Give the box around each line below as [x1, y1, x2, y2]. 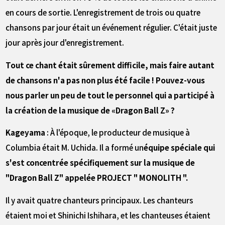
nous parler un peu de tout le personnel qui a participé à [6, 89, 215, 100]
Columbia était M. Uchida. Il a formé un [6, 142, 144, 153]
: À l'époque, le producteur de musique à [45, 127, 190, 138]
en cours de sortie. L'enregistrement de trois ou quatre [6, 7, 201, 18]
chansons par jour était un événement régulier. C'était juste [6, 22, 217, 33]
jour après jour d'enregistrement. [6, 37, 125, 48]
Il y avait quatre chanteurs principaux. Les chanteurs [6, 194, 194, 206]
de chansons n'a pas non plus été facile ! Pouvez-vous [6, 74, 205, 85]
